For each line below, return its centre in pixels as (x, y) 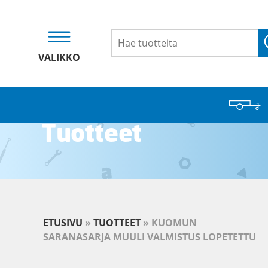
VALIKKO (59, 57)
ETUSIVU (63, 223)
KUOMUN (174, 223)
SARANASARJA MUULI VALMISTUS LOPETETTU (150, 237)
